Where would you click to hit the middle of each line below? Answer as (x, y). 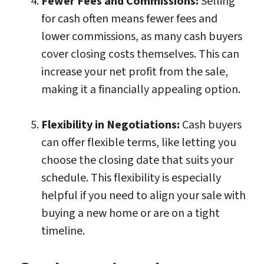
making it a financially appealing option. (141, 90)
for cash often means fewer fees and (129, 19)
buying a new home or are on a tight (131, 214)
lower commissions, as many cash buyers (142, 37)
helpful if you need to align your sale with (143, 196)
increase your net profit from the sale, (135, 72)
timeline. (63, 231)
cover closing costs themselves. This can (140, 55)
